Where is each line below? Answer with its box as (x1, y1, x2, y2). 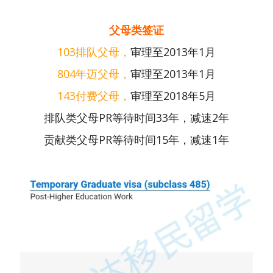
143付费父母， (57, 88, 130, 103)
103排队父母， (57, 44, 130, 59)
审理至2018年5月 (130, 88, 216, 103)
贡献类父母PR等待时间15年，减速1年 (44, 132, 229, 147)
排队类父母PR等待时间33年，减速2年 (44, 110, 229, 125)
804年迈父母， (57, 66, 130, 81)
